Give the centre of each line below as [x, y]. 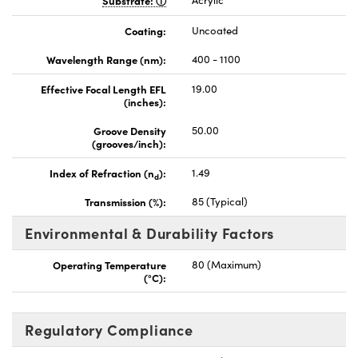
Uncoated [215, 31]
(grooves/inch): [129, 143]
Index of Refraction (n [102, 173]
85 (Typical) [220, 202]
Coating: [145, 31]
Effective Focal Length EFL [103, 89]
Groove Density [130, 131]
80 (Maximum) [227, 265]
